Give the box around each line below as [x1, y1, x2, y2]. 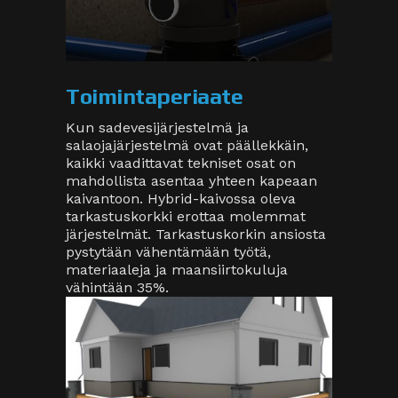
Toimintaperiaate [66, 84, 243, 110]
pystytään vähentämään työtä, [66, 243, 271, 261]
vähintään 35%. [66, 279, 169, 297]
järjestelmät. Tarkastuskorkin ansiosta [66, 226, 326, 243]
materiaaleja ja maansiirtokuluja [66, 261, 288, 279]
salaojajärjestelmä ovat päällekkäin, [66, 137, 308, 155]
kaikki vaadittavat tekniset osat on [66, 155, 296, 172]
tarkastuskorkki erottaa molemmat [66, 208, 306, 226]
